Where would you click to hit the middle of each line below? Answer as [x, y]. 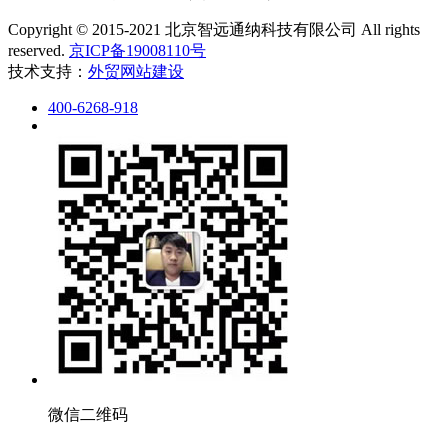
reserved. [38, 50]
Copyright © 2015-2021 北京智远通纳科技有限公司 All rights [214, 29]
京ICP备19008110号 [137, 50]
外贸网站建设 [136, 71]
